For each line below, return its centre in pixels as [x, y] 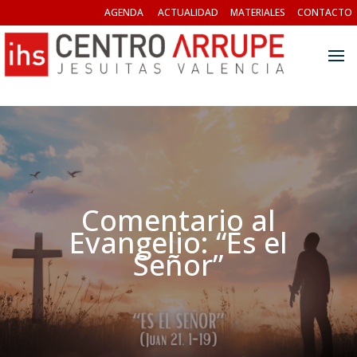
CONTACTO [325, 12]
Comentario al [178, 220]
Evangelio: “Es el [178, 243]
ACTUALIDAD [188, 12]
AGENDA [124, 12]
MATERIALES [258, 12]
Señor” [178, 265]
